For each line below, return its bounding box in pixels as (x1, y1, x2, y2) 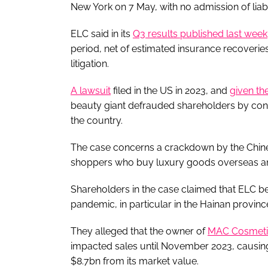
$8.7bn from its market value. (71, 255, 199, 267)
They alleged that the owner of (71, 225, 208, 237)
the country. (71, 114, 123, 126)
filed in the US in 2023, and (111, 84, 230, 96)
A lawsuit (71, 84, 111, 96)
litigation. (71, 57, 109, 69)
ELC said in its (71, 28, 133, 39)
